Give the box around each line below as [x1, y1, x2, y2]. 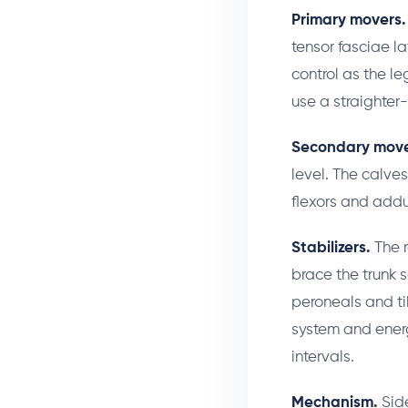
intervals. [291, 350, 354, 366]
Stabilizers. [291, 240, 371, 257]
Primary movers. [291, 13, 406, 29]
